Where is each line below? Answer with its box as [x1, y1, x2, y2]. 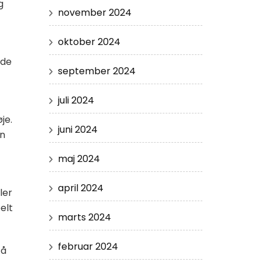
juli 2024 [57, 93, 94, 107]
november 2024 [57, 5, 132, 19]
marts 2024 [57, 210, 111, 224]
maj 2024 [57, 151, 100, 166]
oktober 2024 [57, 35, 120, 49]
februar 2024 [57, 239, 118, 253]
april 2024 [57, 181, 104, 195]
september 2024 [57, 64, 136, 78]
